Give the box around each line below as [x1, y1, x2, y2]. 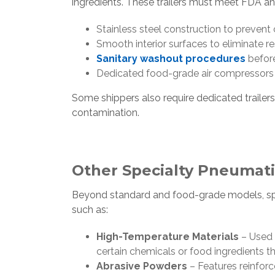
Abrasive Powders [96, 260, 187, 272]
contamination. [72, 107, 139, 118]
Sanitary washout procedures [96, 53, 246, 64]
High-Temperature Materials [96, 231, 239, 242]
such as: [72, 204, 108, 215]
